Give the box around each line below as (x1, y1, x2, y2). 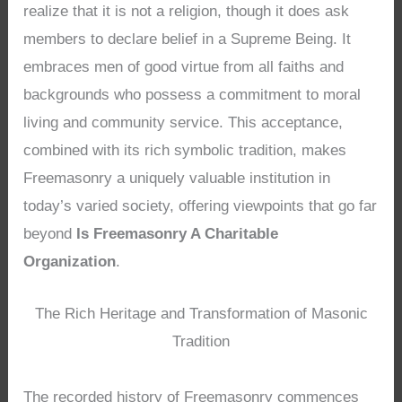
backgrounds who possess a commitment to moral (23, 85, 362, 103)
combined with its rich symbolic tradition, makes (23, 141, 347, 159)
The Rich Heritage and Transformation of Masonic (34, 304, 368, 322)
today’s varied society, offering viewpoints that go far (23, 197, 378, 214)
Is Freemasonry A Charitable (76, 224, 279, 242)
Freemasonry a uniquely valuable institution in (23, 169, 331, 187)
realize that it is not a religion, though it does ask (23, 2, 350, 20)
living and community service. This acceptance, (23, 113, 344, 131)
